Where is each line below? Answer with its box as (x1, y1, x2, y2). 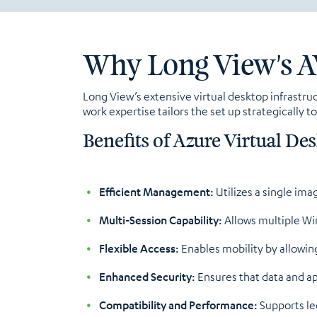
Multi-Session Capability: (98, 213, 222, 226)
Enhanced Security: (98, 270, 195, 283)
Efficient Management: (98, 185, 214, 198)
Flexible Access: (98, 241, 179, 255)
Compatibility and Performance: (98, 298, 258, 311)
